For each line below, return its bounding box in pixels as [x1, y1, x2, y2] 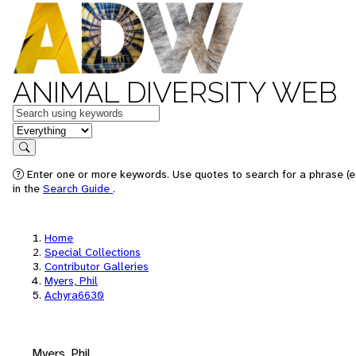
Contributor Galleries [44, 259, 149, 273]
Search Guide [43, 181, 113, 195]
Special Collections [44, 245, 141, 259]
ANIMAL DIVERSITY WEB [13, 75, 337, 109]
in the [13, 181, 43, 195]
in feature [12, 121, 64, 137]
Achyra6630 [44, 288, 104, 302]
